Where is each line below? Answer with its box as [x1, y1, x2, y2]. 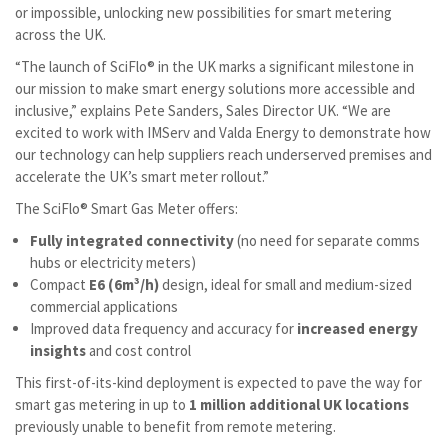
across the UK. [15, 25, 106, 44]
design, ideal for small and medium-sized [159, 275, 412, 294]
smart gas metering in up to [15, 395, 189, 414]
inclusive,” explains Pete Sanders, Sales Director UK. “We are [15, 101, 391, 120]
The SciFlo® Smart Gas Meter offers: [15, 199, 238, 218]
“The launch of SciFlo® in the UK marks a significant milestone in [15, 57, 414, 76]
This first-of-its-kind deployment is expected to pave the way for [15, 373, 422, 392]
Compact [30, 275, 89, 294]
